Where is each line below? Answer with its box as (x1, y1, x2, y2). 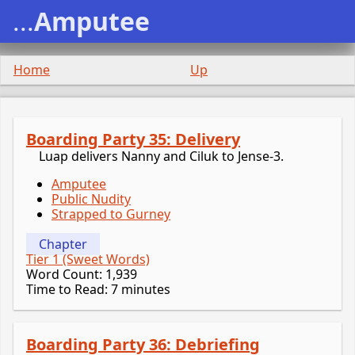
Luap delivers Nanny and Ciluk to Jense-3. (39, 147, 284, 165)
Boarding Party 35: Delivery (26, 128, 240, 150)
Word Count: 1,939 (26, 265, 137, 284)
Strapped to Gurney (52, 205, 170, 223)
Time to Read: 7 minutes (26, 281, 170, 299)
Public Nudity (52, 190, 131, 208)
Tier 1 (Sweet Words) (26, 250, 150, 269)
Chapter (39, 235, 87, 254)
